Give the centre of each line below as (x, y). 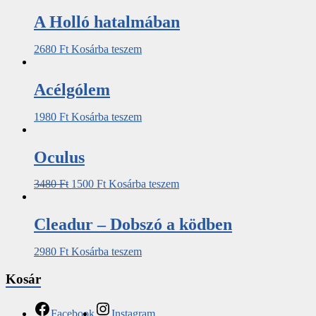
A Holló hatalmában (107, 22)
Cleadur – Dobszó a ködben (133, 225)
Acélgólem (72, 89)
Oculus (59, 157)
